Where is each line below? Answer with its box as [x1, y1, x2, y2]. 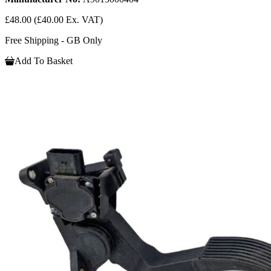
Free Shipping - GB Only [5, 34, 102, 45]
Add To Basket [15, 55, 73, 66]
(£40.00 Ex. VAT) [34, 14, 103, 25]
